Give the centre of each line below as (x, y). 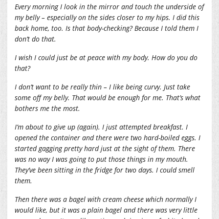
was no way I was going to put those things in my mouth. (101, 159)
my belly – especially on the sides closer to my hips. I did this (107, 17)
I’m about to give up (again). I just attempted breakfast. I (101, 127)
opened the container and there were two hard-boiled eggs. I (108, 137)
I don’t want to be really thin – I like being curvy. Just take (102, 87)
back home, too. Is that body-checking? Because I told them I (107, 28)
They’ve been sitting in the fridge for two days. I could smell (105, 170)
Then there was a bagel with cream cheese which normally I (106, 199)
